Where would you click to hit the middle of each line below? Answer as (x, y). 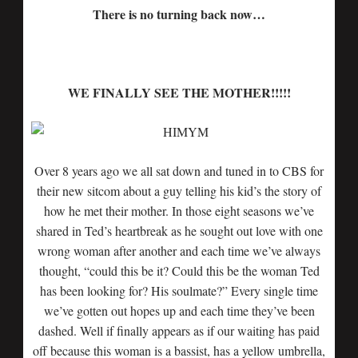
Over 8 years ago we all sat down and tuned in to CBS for (179, 171)
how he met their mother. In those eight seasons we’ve (179, 211)
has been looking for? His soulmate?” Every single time (179, 290)
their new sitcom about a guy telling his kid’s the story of (179, 191)
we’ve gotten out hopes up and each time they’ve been (179, 310)
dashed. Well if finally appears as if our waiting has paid (179, 330)
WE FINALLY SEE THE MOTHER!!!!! (179, 92)
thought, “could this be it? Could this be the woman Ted (179, 270)
